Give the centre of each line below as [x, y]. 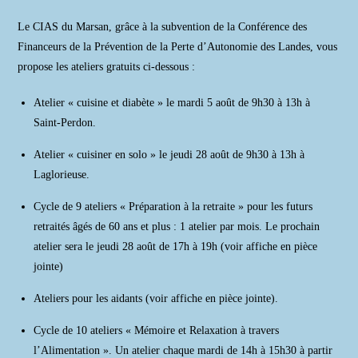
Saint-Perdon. [65, 123]
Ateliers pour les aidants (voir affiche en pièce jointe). [156, 298]
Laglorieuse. [62, 175]
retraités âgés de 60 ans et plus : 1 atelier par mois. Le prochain [177, 227]
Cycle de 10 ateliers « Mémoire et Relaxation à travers [157, 330]
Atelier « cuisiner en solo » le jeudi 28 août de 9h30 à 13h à [169, 155]
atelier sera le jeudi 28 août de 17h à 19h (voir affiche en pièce [176, 247]
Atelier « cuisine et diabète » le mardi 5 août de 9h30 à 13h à [172, 103]
